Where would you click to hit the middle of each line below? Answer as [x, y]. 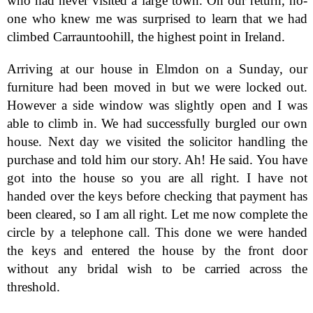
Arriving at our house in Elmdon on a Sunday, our [158, 68]
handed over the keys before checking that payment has [158, 196]
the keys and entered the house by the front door [158, 250]
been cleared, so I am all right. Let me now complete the [158, 214]
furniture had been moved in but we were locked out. [158, 87]
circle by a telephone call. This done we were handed [158, 232]
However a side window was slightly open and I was [158, 105]
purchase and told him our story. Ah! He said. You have [158, 159]
